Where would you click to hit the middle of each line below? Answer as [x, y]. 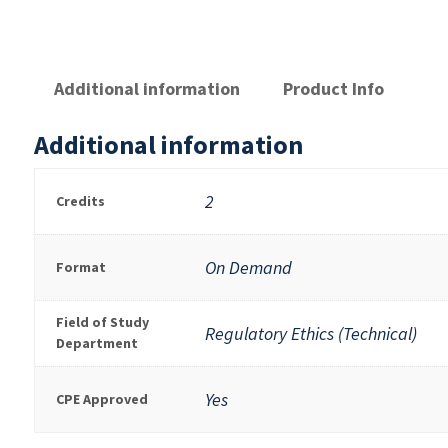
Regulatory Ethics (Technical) [310, 334]
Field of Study [102, 322]
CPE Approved [101, 399]
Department [96, 343]
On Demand [248, 268]
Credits [80, 201]
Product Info [333, 89]
